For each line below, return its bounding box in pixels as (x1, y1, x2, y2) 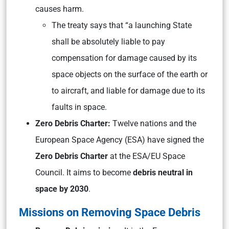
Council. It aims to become (35, 168, 133, 177)
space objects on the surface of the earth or (52, 70, 208, 79)
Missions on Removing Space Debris (19, 205, 200, 219)
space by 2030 (35, 184, 88, 194)
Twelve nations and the (112, 119, 196, 128)
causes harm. (35, 4, 84, 14)
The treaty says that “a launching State (52, 20, 192, 30)
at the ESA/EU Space (108, 151, 185, 161)
